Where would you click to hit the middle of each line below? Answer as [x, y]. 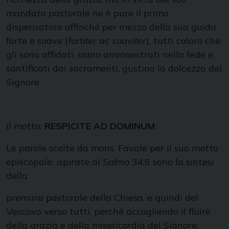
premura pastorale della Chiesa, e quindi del [102, 198]
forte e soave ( [37, 41]
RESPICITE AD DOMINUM [100, 126]
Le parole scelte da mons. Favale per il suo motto [112, 148]
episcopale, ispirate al [54, 162]
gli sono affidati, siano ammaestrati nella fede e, [110, 54]
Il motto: [25, 126]
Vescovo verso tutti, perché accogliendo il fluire [108, 211]
